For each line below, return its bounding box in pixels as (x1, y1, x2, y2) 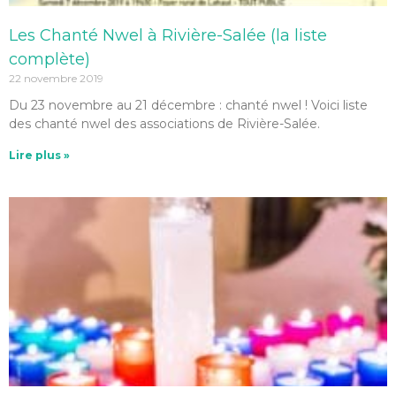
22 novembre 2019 (9, 72, 103, 85)
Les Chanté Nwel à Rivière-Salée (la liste (9, 26, 327, 45)
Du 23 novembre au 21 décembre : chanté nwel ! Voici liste (9, 97, 368, 113)
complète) (9, 49, 90, 69)
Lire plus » (9, 148, 70, 162)
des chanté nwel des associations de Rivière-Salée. (9, 116, 320, 132)
